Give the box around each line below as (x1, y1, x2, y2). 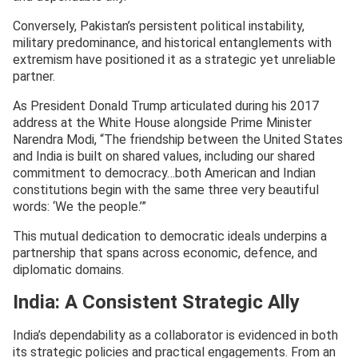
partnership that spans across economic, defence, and (13, 245, 317, 261)
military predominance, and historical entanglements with (13, 35, 332, 51)
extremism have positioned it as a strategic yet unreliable (13, 52, 336, 68)
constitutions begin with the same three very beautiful (13, 182, 319, 198)
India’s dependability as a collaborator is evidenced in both (13, 328, 338, 344)
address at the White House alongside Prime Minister (13, 115, 312, 131)
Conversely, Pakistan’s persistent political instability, (13, 18, 304, 34)
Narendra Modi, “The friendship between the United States (13, 132, 343, 148)
